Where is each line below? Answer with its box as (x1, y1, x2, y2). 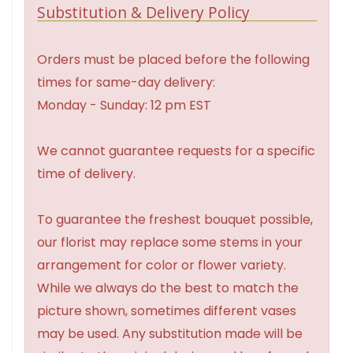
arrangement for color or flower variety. (37, 256, 286, 275)
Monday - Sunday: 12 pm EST (37, 96, 211, 115)
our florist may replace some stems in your (37, 233, 303, 252)
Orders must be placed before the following (37, 50, 310, 69)
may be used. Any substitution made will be (37, 325, 303, 344)
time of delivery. (37, 165, 136, 184)
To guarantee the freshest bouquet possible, (37, 210, 313, 229)
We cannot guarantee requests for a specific (37, 142, 315, 161)
